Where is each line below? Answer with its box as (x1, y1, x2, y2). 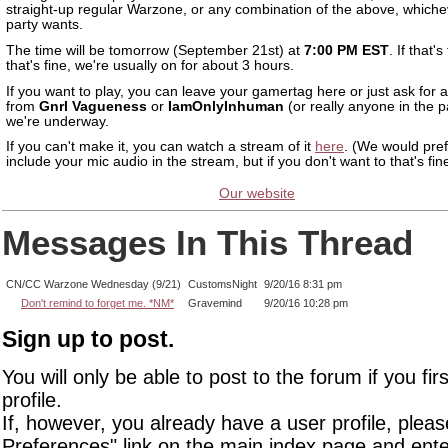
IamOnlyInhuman (168, 98, 284, 114)
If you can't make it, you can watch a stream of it (6, 139, 315, 155)
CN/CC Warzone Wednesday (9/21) (6, 278, 181, 291)
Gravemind (188, 297, 242, 310)
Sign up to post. (2, 326, 174, 353)
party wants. (6, 17, 83, 32)
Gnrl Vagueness (39, 98, 147, 114)
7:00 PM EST (304, 42, 389, 58)
